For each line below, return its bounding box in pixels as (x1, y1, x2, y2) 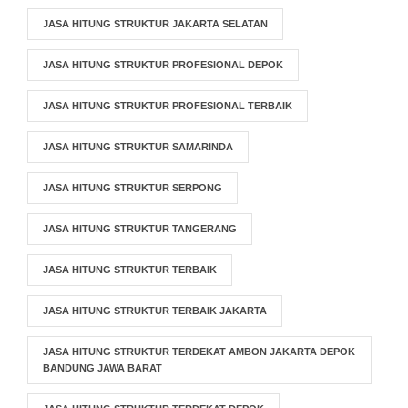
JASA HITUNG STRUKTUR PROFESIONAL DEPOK (43, 59, 283, 70)
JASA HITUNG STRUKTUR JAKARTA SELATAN (43, 18, 268, 29)
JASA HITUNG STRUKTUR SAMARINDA (43, 141, 233, 152)
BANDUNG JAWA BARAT (43, 362, 162, 373)
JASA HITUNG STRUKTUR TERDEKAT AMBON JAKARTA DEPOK (43, 346, 355, 357)
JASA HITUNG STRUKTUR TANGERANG (43, 223, 237, 234)
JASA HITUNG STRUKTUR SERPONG (43, 182, 222, 193)
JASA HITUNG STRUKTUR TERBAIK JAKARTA (43, 305, 267, 316)
